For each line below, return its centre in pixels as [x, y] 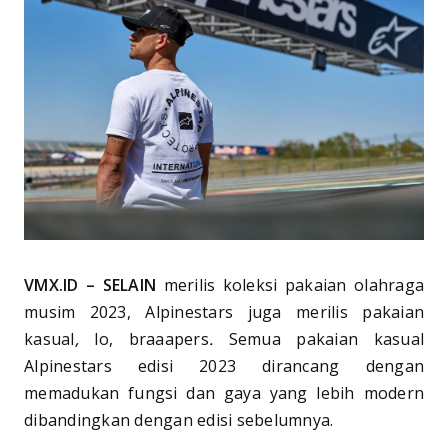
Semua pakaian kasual [326, 338]
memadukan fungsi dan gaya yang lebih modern [224, 392]
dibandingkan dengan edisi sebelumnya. [179, 419]
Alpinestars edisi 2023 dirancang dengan [224, 365]
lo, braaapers [143, 338]
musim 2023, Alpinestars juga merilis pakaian [224, 311]
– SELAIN [121, 284]
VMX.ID [55, 284]
